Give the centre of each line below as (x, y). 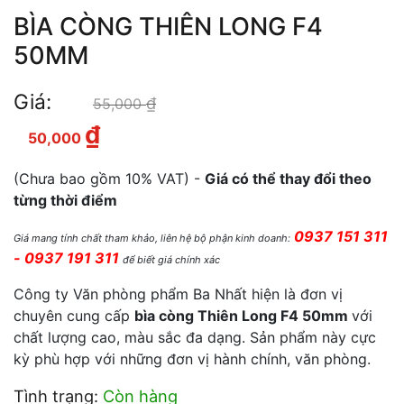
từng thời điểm (65, 201)
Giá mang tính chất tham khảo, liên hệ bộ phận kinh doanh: (152, 239)
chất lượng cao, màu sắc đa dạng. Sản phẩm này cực (195, 338)
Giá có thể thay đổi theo (288, 179)
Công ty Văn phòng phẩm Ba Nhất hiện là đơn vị (178, 294)
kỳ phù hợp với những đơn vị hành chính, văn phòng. (192, 359)
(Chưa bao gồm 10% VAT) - (109, 179)
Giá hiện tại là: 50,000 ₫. (193, 138)
